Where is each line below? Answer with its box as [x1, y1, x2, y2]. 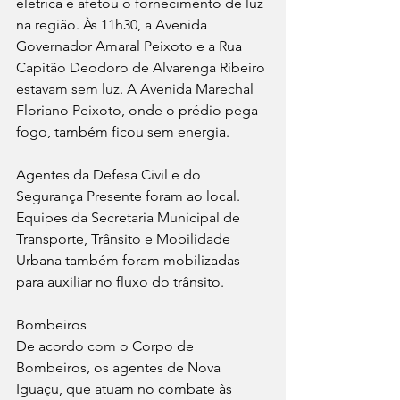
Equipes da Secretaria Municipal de [16, 209, 244, 227]
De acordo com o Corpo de [16, 337, 197, 355]
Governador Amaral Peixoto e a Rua [16, 37, 246, 55]
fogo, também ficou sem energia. [16, 123, 229, 141]
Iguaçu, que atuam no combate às [16, 380, 236, 398]
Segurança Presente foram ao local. [16, 187, 244, 205]
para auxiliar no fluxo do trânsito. [16, 273, 224, 291]
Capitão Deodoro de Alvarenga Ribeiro [16, 59, 269, 77]
